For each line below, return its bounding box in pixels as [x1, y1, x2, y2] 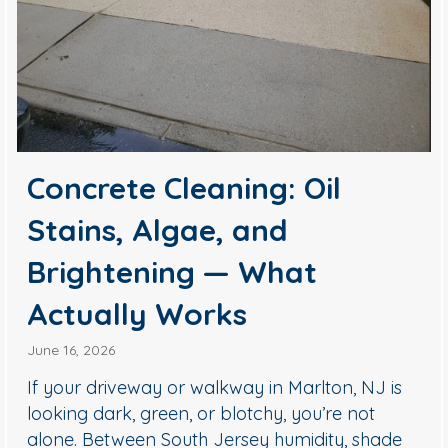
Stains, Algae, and [27, 211, 289, 250]
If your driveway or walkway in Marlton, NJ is [27, 376, 403, 400]
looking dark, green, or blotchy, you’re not [27, 402, 376, 426]
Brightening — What [27, 253, 318, 292]
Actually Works [27, 295, 248, 334]
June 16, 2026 [27, 341, 116, 360]
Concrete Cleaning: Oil [27, 169, 342, 208]
